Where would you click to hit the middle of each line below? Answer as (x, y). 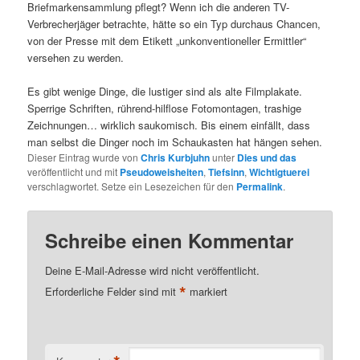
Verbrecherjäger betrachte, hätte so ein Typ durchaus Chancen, (174, 24)
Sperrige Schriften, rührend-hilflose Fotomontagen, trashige (165, 108)
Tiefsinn (227, 172)
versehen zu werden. (76, 58)
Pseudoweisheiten (162, 172)
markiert (207, 292)
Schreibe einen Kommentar (170, 241)
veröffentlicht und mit (74, 172)
